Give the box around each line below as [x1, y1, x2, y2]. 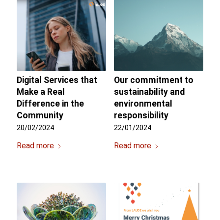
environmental [113, 99, 172, 109]
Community [16, 110, 63, 121]
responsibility [113, 110, 168, 121]
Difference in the [16, 99, 84, 109]
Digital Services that [16, 75, 97, 85]
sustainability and [113, 87, 185, 97]
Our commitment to [113, 75, 193, 85]
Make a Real [16, 87, 65, 97]
